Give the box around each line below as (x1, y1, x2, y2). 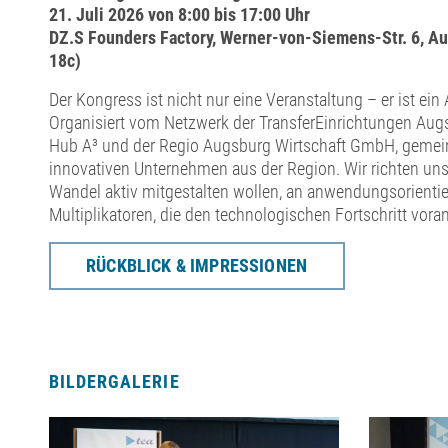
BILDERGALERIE (48, 370, 180, 392)
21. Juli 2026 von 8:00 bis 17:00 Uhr (48, 4, 314, 26)
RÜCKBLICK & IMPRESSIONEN (86, 255, 308, 277)
